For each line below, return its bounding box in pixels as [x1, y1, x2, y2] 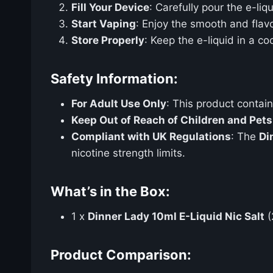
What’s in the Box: [51, 183, 170, 199]
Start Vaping [71, 17, 136, 30]
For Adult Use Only [71, 97, 166, 110]
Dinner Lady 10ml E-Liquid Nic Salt [88, 210, 264, 222]
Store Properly [71, 34, 144, 46]
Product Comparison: [51, 246, 191, 263]
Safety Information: [51, 70, 178, 87]
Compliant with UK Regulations [71, 130, 231, 143]
